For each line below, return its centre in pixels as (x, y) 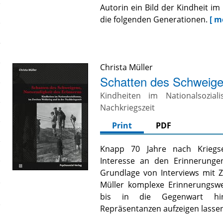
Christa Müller (127, 67)
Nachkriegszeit (128, 108)
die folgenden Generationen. (154, 20)
